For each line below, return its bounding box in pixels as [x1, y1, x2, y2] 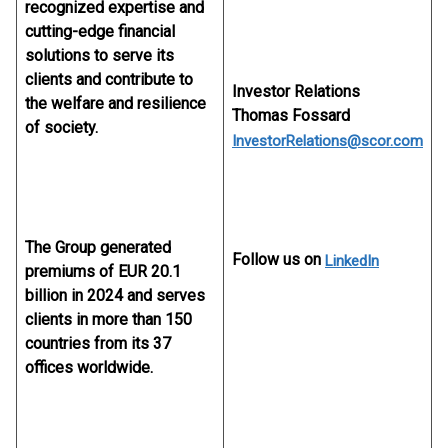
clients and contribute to [25, 70, 193, 89]
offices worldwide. [25, 358, 153, 377]
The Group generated [25, 238, 171, 257]
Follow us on [232, 250, 325, 269]
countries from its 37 [25, 334, 171, 353]
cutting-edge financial [25, 22, 175, 41]
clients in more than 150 [25, 310, 192, 329]
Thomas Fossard [232, 106, 350, 125]
